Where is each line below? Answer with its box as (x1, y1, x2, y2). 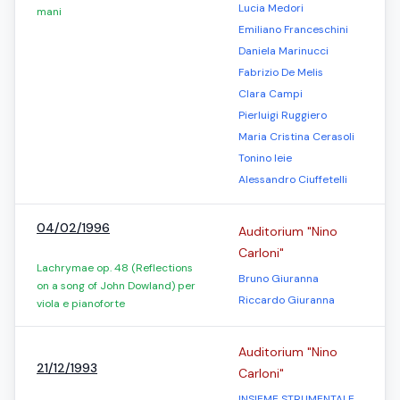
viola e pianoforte (37, 296, 125, 311)
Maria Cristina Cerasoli (238, 129, 354, 144)
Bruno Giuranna (238, 271, 319, 286)
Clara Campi (238, 87, 303, 101)
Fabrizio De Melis (238, 65, 323, 79)
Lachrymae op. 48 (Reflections (37, 261, 193, 275)
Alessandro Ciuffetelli (238, 172, 347, 187)
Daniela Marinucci (238, 44, 329, 58)
